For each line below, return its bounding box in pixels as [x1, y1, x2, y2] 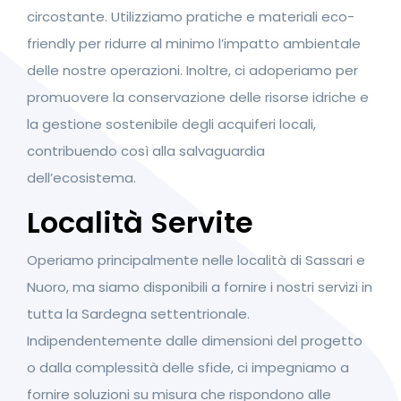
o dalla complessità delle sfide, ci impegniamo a [27, 357, 349, 377]
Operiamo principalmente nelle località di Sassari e [27, 250, 365, 269]
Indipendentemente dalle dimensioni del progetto [27, 330, 363, 350]
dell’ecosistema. [27, 167, 136, 187]
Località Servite [27, 201, 253, 243]
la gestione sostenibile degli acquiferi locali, [27, 114, 316, 133]
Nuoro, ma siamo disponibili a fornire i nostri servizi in [27, 277, 372, 296]
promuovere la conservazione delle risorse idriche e [27, 87, 369, 107]
